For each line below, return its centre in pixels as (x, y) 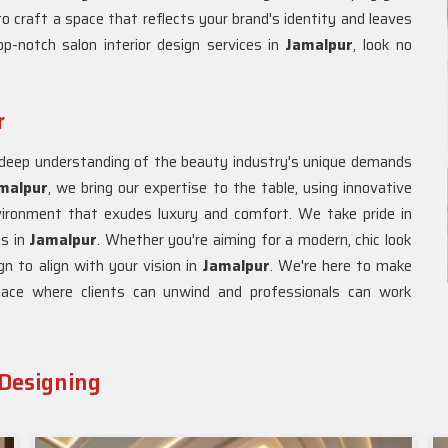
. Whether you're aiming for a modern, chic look (255, 240)
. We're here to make (341, 266)
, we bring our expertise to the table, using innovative (230, 188)
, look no (382, 45)
